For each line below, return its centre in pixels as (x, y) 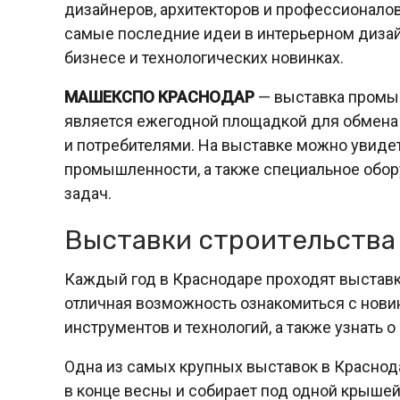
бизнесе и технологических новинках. (204, 58)
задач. (88, 193)
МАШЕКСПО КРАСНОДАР (159, 97)
